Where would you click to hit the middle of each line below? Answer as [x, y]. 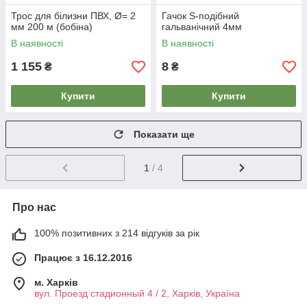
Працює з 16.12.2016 [83, 258]
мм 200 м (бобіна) [52, 27]
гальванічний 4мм [202, 27]
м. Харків [56, 283]
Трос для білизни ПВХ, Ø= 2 [73, 16]
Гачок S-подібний [200, 16]
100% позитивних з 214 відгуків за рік [117, 233]
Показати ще [164, 135]
